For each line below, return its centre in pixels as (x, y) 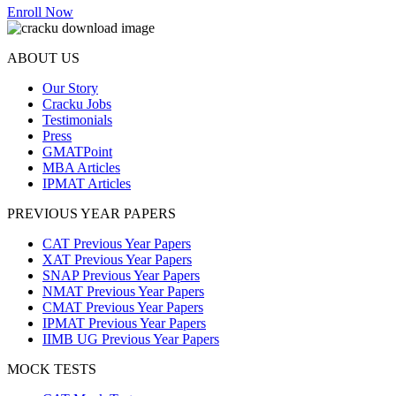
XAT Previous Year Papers (117, 260)
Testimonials (77, 120)
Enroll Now (40, 12)
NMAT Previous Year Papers (123, 292)
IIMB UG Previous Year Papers (131, 339)
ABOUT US (43, 58)
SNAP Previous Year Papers (121, 276)
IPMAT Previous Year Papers (124, 324)
